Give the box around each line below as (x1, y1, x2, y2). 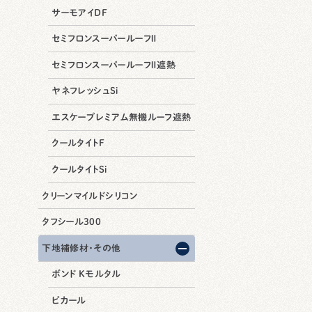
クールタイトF (52, 139, 104, 148)
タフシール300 (42, 217, 102, 227)
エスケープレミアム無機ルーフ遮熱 (52, 112, 192, 122)
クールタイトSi (52, 165, 107, 175)
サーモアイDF (52, 8, 107, 17)
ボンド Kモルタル (52, 270, 121, 279)
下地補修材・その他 (42, 243, 121, 253)
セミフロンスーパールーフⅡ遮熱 (52, 60, 176, 70)
